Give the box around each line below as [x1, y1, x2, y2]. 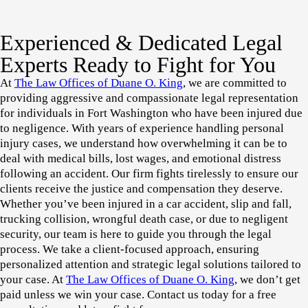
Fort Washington [87, 107, 168, 120]
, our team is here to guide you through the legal [38, 228, 272, 241]
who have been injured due [168, 107, 302, 120]
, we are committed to [183, 76, 287, 90]
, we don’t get [234, 273, 300, 287]
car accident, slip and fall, [166, 197, 291, 211]
